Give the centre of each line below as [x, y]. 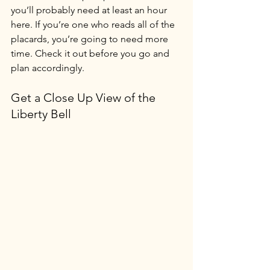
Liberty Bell [41, 114]
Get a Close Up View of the [85, 98]
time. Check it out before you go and [91, 53]
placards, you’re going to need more [91, 39]
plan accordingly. [48, 68]
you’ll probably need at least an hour [90, 10]
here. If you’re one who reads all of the [94, 24]
